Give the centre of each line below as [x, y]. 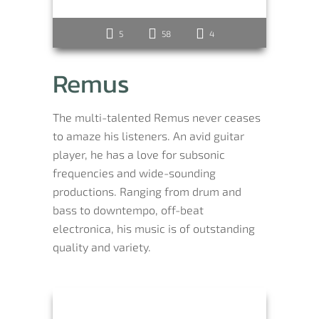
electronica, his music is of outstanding [154, 228]
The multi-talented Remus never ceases [157, 117]
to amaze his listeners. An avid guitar [148, 136]
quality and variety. [102, 247]
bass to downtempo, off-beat [128, 210]
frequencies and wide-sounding [134, 173]
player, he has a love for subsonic [139, 154]
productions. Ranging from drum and [147, 191]
